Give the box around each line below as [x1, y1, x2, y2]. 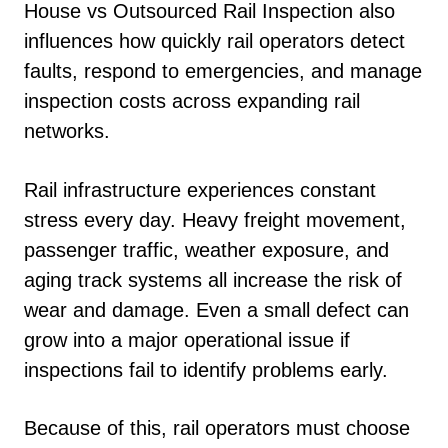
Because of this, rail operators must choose [24, 417, 410, 439]
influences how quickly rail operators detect [24, 30, 405, 52]
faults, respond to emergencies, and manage [24, 60, 422, 82]
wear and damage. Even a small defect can [24, 298, 409, 321]
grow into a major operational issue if [24, 328, 350, 351]
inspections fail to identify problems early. [24, 358, 388, 381]
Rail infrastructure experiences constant [24, 178, 376, 201]
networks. [24, 120, 110, 142]
